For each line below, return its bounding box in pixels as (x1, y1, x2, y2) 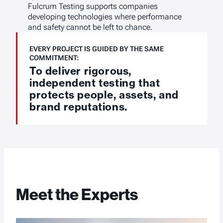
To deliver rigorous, (29, 64, 132, 77)
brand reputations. (29, 100, 127, 113)
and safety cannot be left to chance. (28, 22, 152, 32)
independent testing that (29, 76, 160, 89)
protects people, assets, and (29, 88, 179, 101)
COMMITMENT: (29, 54, 79, 62)
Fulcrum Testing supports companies (28, 1, 158, 11)
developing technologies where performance (28, 12, 182, 22)
